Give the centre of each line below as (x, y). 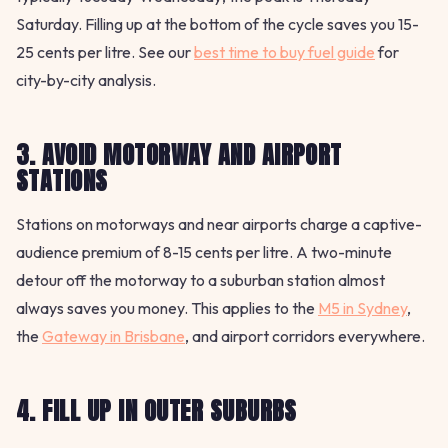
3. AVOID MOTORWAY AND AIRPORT (179, 155)
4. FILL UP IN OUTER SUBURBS (156, 411)
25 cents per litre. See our (105, 52)
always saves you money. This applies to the (167, 308)
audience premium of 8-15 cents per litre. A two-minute (204, 252)
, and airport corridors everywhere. (305, 336)
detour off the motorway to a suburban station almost (200, 280)
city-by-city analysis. (86, 80)
